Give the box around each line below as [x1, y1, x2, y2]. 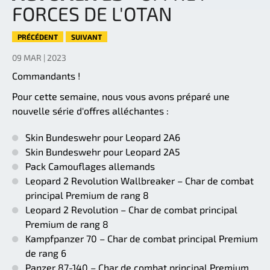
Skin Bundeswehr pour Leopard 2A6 [25, 131, 180, 143]
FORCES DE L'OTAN [12, 2, 172, 25]
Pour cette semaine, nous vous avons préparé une [12, 90, 230, 102]
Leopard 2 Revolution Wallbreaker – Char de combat [25, 175, 254, 187]
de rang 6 [25, 247, 66, 259]
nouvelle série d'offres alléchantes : [12, 105, 169, 117]
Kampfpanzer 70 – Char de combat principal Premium [25, 233, 258, 245]
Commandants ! [12, 70, 80, 82]
